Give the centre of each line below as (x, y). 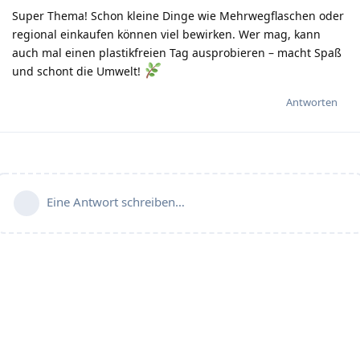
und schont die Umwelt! (78, 71)
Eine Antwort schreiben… (116, 201)
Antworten (312, 102)
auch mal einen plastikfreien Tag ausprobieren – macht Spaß (177, 52)
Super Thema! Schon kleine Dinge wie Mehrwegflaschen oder (178, 15)
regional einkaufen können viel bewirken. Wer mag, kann (166, 34)
